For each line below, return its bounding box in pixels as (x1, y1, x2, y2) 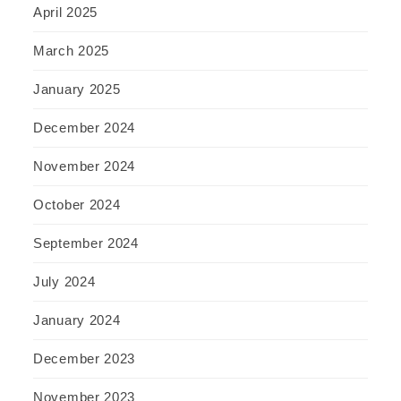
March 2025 (33, 43, 109, 59)
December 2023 (33, 351, 136, 367)
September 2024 (33, 235, 139, 252)
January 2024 (33, 312, 121, 328)
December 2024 (33, 120, 136, 136)
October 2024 (33, 197, 121, 213)
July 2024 (33, 274, 96, 290)
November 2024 (33, 158, 136, 175)
